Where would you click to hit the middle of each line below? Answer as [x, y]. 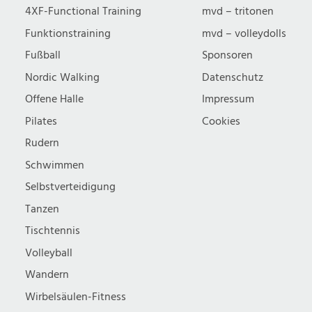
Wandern [47, 275]
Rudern [42, 143]
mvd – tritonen [238, 11]
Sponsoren [228, 55]
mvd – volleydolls [244, 33]
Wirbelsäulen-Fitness [76, 297]
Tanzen [42, 209]
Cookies [221, 121]
